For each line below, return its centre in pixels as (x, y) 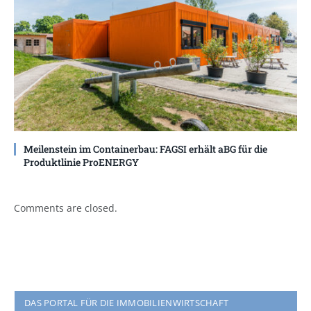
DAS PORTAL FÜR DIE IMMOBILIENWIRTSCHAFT (127, 302)
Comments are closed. (66, 208)
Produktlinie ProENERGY (81, 162)
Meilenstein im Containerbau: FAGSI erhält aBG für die (145, 149)
